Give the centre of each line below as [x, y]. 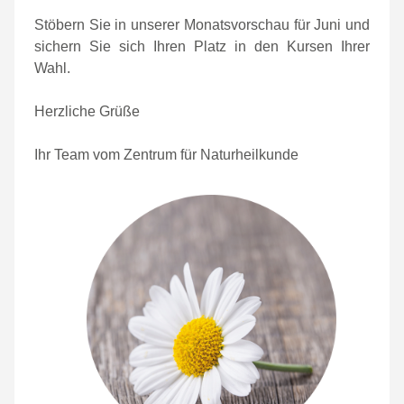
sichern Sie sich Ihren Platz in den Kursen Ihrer [202, 46]
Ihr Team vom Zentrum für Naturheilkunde [166, 155]
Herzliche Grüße [87, 111]
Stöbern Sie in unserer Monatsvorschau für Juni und [202, 25]
